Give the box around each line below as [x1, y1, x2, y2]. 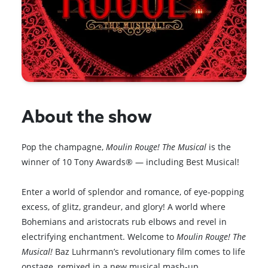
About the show [22, 109, 153, 127]
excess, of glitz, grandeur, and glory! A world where [22, 200, 226, 212]
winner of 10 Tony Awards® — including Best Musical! [22, 156, 240, 167]
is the [206, 141, 232, 153]
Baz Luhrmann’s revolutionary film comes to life [53, 245, 246, 257]
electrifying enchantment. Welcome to [22, 230, 177, 242]
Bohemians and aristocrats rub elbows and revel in [22, 215, 227, 227]
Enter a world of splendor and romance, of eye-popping [22, 185, 245, 197]
